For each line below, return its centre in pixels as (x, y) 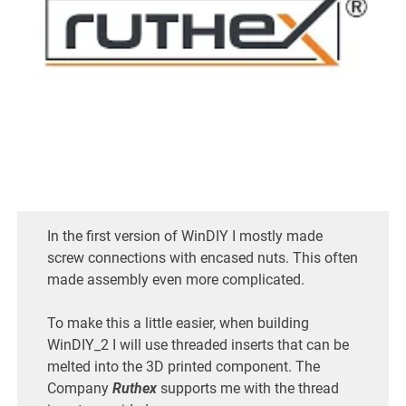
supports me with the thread (249, 388)
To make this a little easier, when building (178, 323)
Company (79, 388)
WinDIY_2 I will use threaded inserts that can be (198, 344)
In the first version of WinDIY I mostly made (184, 236)
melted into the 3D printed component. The (183, 366)
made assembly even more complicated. (175, 279)
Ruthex (136, 388)
